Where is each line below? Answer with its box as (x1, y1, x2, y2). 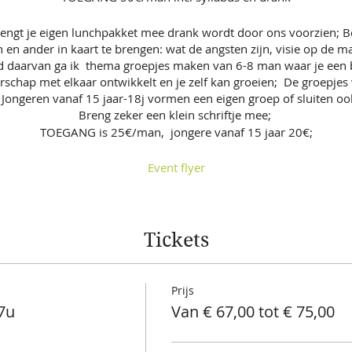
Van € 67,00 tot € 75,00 (170, 300, 335, 322)
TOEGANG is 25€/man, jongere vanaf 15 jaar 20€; (39, 124, 313, 141)
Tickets (143, 229, 209, 252)
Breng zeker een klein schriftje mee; (78, 106, 274, 123)
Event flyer (147, 159, 205, 176)
